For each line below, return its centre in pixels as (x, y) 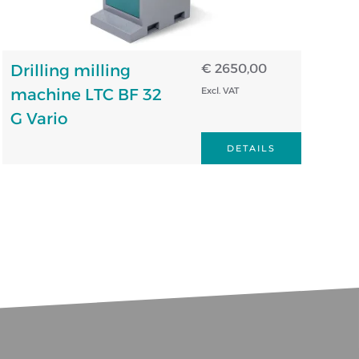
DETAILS (251, 148)
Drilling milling (70, 70)
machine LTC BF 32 (86, 94)
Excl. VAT (220, 90)
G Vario (39, 118)
